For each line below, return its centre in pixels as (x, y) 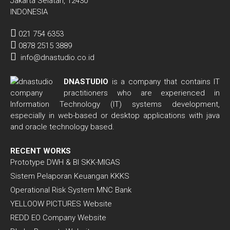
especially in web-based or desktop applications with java (115, 116)
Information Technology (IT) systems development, (115, 104)
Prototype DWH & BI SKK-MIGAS (65, 162)
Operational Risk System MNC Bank (71, 190)
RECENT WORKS (41, 151)
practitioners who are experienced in (142, 93)
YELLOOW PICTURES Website (61, 204)
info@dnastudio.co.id (57, 57)
